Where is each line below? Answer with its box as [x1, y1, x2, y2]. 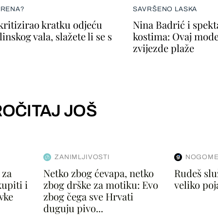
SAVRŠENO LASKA [132, 5, 198, 13]
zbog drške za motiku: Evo [43, 178, 159, 192]
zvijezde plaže [132, 41, 194, 55]
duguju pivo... [43, 201, 104, 215]
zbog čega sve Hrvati [43, 190, 134, 203]
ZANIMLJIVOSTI [54, 153, 110, 161]
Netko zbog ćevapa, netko [43, 166, 154, 180]
